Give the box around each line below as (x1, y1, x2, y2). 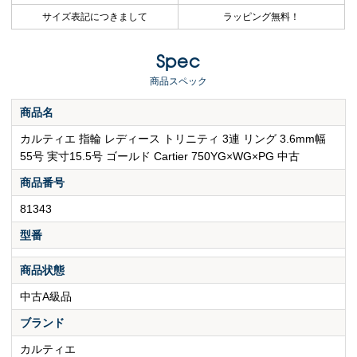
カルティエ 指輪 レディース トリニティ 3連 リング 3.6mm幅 (20, 133, 327, 145)
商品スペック (150, 76, 207, 87)
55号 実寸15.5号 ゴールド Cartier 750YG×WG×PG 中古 (20, 151, 300, 163)
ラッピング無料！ (223, 11, 300, 22)
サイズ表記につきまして (42, 11, 148, 22)
